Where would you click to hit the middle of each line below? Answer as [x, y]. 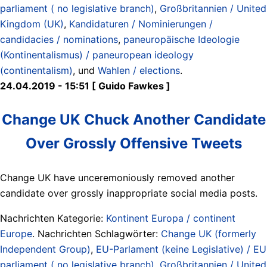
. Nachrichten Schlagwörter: [97, 233]
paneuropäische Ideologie [181, 39]
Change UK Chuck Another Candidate [133, 119]
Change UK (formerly [209, 233]
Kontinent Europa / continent [171, 218]
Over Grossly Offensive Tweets [133, 143]
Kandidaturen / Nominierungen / [141, 24]
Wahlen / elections [139, 70]
